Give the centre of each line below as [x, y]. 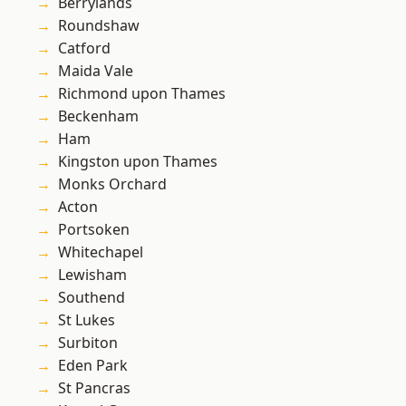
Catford [84, 48]
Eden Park [93, 366]
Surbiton [88, 343]
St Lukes [87, 320]
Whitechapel [101, 252]
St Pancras [94, 388]
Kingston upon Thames [138, 162]
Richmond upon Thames [142, 94]
